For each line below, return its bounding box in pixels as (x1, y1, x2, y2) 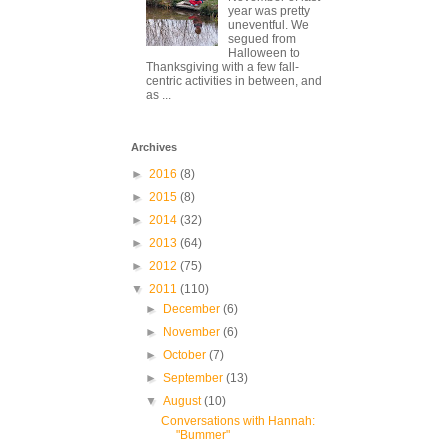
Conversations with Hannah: (160, 413, 315, 428)
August (163, 393, 205, 408)
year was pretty (227, 4, 310, 19)
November (163, 324, 224, 339)
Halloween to (227, 46, 300, 61)
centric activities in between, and (146, 74, 322, 89)
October (163, 347, 210, 362)
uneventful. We (227, 18, 309, 33)
